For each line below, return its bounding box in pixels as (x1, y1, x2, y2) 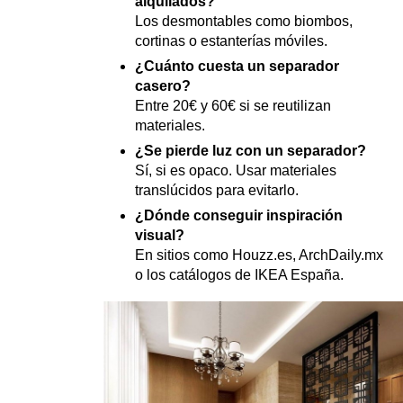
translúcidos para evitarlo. (135, 182, 299, 198)
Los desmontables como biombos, (135, 13, 353, 29)
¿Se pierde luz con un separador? (135, 142, 366, 158)
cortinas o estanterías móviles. (135, 32, 327, 49)
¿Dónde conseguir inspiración (135, 207, 343, 223)
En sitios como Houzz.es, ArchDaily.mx (135, 246, 383, 263)
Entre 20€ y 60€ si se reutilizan (135, 97, 331, 113)
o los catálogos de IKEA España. (135, 266, 344, 282)
